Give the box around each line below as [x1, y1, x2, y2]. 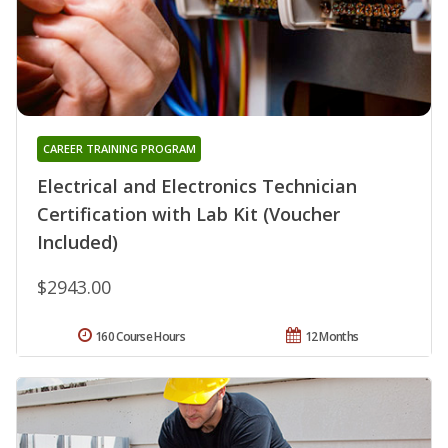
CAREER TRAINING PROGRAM [42, 140, 196, 156]
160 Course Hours [95, 327, 185, 345]
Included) [37, 229, 118, 254]
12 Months [304, 327, 359, 345]
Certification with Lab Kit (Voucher [37, 201, 340, 226]
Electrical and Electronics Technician [37, 173, 357, 198]
